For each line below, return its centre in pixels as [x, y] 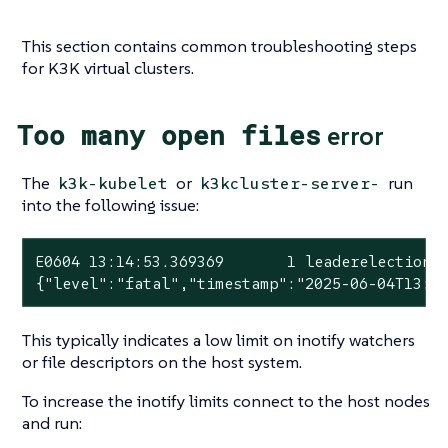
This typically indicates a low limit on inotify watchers [218, 340]
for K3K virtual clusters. [108, 67]
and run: [52, 423]
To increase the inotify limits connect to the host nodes [226, 401]
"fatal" [147, 283]
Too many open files [169, 135]
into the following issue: [110, 204]
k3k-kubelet [113, 183]
